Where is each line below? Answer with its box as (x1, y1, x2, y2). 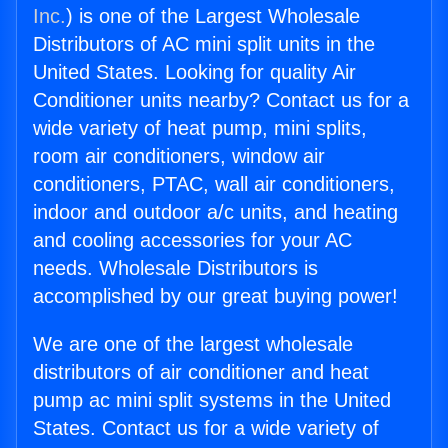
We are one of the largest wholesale (33, 333, 353, 356)
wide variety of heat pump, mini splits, (33, 117, 367, 140)
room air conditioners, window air (33, 145, 325, 168)
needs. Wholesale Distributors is (33, 257, 318, 280)
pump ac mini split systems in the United (33, 389, 391, 412)
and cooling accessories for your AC (33, 229, 352, 252)
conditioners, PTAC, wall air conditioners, (33, 173, 395, 196)
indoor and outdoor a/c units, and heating (33, 201, 398, 224)
